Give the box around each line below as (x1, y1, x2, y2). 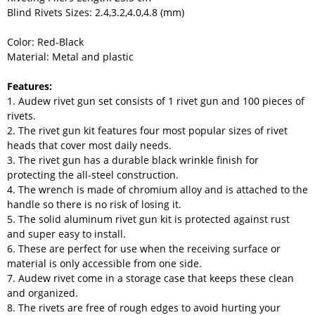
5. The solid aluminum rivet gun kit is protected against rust (7, 212, 290, 226)
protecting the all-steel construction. (7, 167, 181, 181)
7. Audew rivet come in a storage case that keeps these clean (7, 271, 294, 285)
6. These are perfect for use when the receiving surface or (7, 241, 281, 255)
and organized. (7, 285, 78, 300)
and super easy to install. (7, 226, 129, 240)
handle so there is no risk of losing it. (7, 197, 184, 211)
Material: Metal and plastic (7, 49, 134, 63)
